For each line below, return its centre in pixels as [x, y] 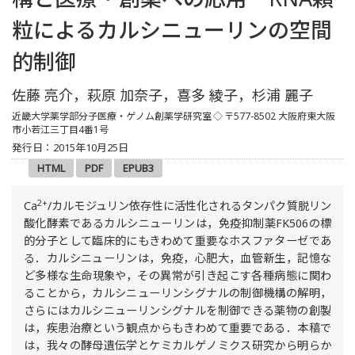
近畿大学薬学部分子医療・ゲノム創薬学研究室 [112, 116]
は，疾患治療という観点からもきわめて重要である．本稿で [177, 328]
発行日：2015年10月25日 [70, 147]
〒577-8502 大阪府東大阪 [280, 116]
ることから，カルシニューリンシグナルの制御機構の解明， [177, 293]
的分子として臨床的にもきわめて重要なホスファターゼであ [177, 241]
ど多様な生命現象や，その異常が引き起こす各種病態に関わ [177, 276]
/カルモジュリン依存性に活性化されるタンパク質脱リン [189, 206]
